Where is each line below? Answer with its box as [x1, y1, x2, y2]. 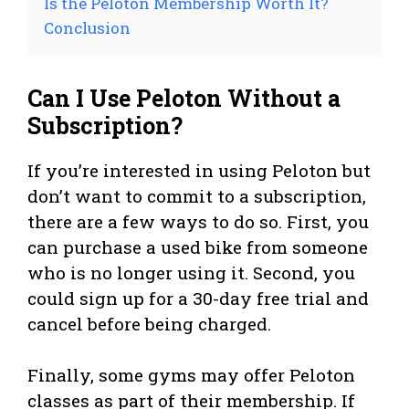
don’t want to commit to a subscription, [27, 184, 366, 207]
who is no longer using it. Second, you [27, 260, 355, 284]
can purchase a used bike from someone [27, 235, 368, 258]
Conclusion [44, 16, 131, 38]
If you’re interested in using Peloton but [27, 158, 371, 182]
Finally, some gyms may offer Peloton [27, 362, 355, 386]
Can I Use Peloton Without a [27, 82, 341, 113]
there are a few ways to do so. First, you [27, 209, 369, 233]
